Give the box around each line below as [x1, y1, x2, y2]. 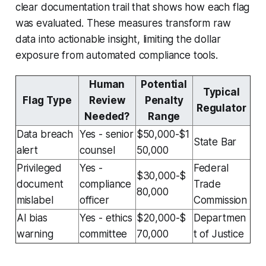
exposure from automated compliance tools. [15, 49, 218, 61]
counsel [79, 144, 115, 156]
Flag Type [22, 94, 72, 106]
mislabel [16, 194, 53, 206]
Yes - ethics [79, 211, 132, 224]
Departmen [193, 211, 246, 224]
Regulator [196, 102, 246, 114]
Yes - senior [79, 128, 134, 140]
